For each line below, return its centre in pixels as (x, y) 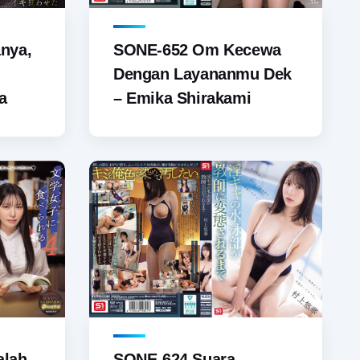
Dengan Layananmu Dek (203, 74)
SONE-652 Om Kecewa (197, 50)
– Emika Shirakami (182, 98)
